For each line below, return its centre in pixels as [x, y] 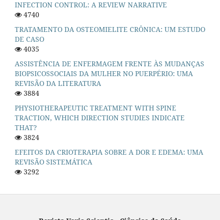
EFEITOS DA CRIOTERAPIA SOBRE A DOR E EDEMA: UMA [109, 152]
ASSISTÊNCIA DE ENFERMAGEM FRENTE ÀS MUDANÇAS [110, 64]
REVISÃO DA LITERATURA [58, 83]
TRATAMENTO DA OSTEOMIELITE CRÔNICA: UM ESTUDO [110, 29]
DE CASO [29, 39]
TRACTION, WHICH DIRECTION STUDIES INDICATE [100, 118]
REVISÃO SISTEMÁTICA [54, 162]
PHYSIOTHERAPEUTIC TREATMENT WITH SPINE [96, 108]
